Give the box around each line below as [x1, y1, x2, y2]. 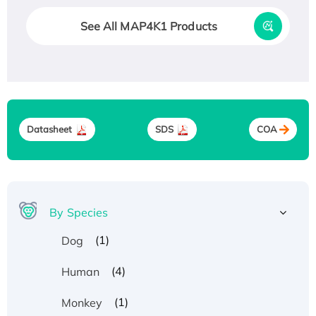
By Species [49, 205, 109, 219]
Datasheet [26, 123, 73, 135]
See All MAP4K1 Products [80, 18, 217, 33]
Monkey [61, 295, 103, 310]
